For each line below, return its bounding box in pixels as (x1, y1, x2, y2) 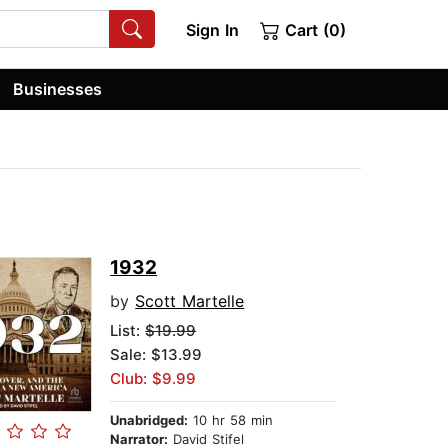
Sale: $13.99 (110, 345, 203, 365)
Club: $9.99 (110, 369, 197, 389)
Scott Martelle (135, 291, 245, 312)
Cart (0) (280, 20, 346, 40)
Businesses (13, 78, 103, 99)
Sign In (185, 20, 239, 40)
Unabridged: (110, 412, 189, 429)
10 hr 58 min (188, 412, 274, 429)
